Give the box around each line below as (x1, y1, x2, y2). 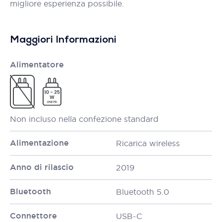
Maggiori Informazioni (10, 35, 116, 45)
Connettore (10, 211, 57, 221)
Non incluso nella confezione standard (10, 114, 159, 124)
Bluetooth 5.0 (116, 187, 169, 197)
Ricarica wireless (116, 138, 180, 148)
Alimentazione (10, 138, 69, 148)
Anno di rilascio (10, 162, 74, 172)
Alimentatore (10, 59, 64, 70)
